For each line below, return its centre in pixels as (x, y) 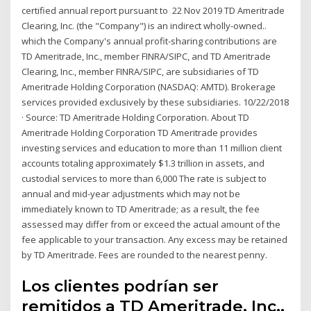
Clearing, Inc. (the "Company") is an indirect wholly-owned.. (144, 25)
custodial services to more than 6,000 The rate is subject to (144, 178)
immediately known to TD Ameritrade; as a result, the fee (141, 209)
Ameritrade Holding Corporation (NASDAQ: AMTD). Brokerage (149, 86)
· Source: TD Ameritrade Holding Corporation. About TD (136, 117)
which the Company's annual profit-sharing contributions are (151, 41)
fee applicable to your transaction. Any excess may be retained (155, 239)
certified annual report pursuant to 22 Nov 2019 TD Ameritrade (153, 10)
